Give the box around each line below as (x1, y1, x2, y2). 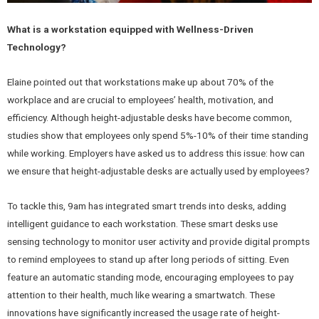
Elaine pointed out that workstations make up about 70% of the (7, 76, 273, 88)
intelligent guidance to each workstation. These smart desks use (7, 218, 278, 230)
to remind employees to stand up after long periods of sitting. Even (7, 253, 289, 266)
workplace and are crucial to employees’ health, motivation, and (7, 94, 273, 106)
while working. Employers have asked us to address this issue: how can (7, 147, 305, 159)
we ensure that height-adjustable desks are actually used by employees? (7, 165, 310, 177)
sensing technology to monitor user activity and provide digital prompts (7, 236, 310, 248)
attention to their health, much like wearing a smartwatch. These (7, 289, 275, 301)
